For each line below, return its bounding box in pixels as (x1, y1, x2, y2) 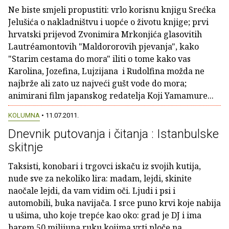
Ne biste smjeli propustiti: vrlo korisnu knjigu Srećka (8, 4, 216, 15)
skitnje (8, 140, 43, 155)
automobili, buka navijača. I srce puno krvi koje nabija (8, 197, 221, 209)
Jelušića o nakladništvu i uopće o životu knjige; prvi (8, 16, 209, 28)
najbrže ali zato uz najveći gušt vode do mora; (8, 78, 187, 89)
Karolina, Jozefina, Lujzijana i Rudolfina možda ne (8, 65, 204, 77)
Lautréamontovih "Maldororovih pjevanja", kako (8, 41, 199, 52)
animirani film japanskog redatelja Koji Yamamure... (8, 90, 214, 101)
